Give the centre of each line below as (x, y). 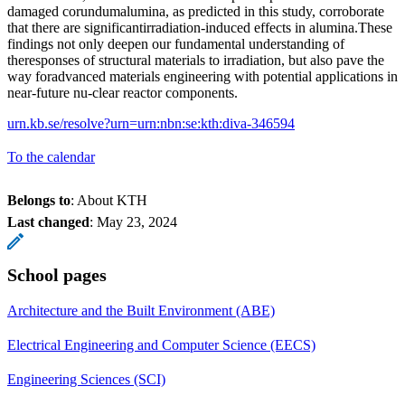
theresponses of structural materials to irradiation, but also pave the (196, 60)
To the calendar (51, 156)
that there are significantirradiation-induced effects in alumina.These (200, 27)
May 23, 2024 (137, 221)
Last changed (48, 221)
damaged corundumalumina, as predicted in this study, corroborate (196, 11)
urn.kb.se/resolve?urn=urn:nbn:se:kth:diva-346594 (151, 123)
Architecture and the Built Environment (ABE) (141, 310)
